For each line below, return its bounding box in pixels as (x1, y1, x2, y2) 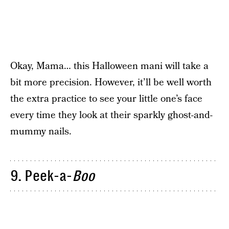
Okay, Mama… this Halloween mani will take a (10, 59, 209, 73)
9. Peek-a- (10, 167, 72, 185)
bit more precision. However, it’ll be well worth (10, 76, 212, 89)
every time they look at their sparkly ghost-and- (10, 108, 213, 122)
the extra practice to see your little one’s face (10, 92, 202, 106)
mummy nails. (10, 125, 72, 139)
